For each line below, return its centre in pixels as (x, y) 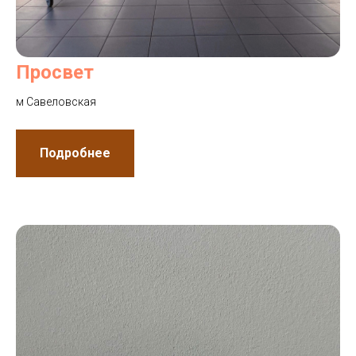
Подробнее (75, 153)
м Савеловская (56, 102)
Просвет (55, 73)
